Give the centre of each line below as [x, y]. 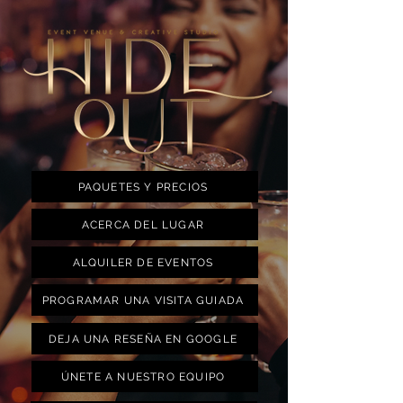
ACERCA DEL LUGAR [143, 224]
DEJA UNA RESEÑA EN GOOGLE [143, 339]
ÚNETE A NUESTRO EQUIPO [143, 376]
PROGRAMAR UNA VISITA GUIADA [143, 300]
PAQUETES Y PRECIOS [143, 187]
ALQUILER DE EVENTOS [143, 262]
